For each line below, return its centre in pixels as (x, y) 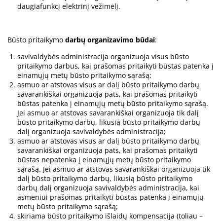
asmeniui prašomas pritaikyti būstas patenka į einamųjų (110, 197)
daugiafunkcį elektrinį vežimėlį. (69, 6)
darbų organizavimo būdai (110, 40)
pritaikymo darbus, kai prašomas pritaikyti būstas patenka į (115, 66)
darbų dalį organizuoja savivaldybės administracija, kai (108, 188)
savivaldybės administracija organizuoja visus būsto (103, 57)
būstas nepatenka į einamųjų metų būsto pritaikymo (104, 160)
